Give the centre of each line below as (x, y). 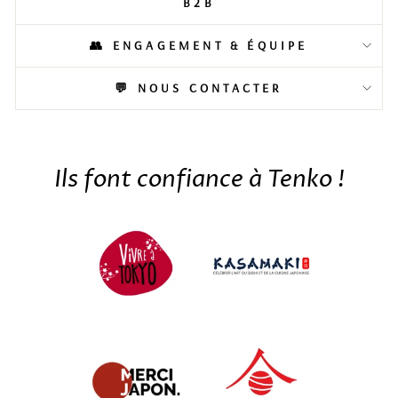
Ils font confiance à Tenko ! (199, 179)
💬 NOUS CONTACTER (199, 88)
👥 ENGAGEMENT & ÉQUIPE (199, 45)
